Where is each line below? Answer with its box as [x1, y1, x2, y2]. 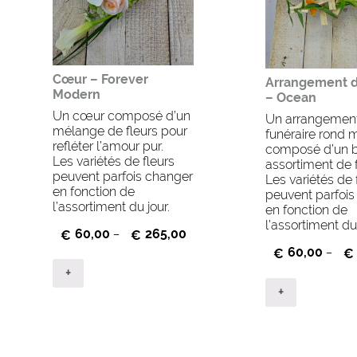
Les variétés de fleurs [52, 153, 175, 169]
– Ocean [265, 89, 316, 105]
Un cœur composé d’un [52, 108, 190, 124]
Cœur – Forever [52, 71, 148, 87]
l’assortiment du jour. [52, 198, 170, 214]
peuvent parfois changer [52, 168, 193, 184]
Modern [52, 86, 100, 102]
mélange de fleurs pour [52, 123, 187, 139]
